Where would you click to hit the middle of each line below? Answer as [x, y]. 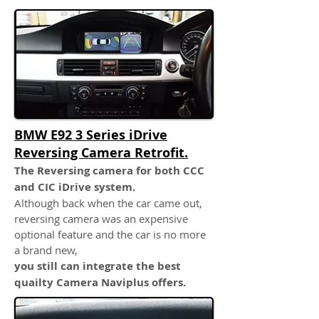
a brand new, [49, 250]
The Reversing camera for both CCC [109, 171]
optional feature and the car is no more [110, 234]
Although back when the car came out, [108, 203]
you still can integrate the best [98, 266]
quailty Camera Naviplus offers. [100, 282]
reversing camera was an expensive [101, 219]
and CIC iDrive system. [75, 187]
